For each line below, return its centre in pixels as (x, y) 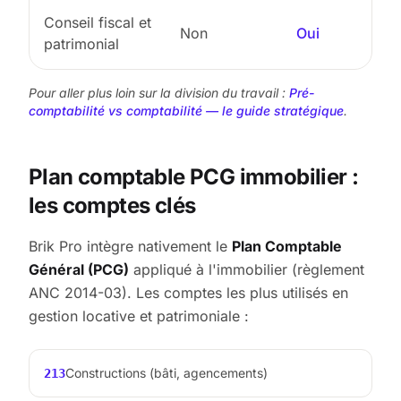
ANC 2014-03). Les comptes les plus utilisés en (188, 292)
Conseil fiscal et (98, 22)
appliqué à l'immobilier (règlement (247, 269)
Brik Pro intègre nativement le (130, 246)
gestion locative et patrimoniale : (139, 316)
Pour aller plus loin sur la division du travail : (157, 92)
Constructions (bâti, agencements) (166, 372)
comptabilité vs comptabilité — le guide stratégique (186, 110)
